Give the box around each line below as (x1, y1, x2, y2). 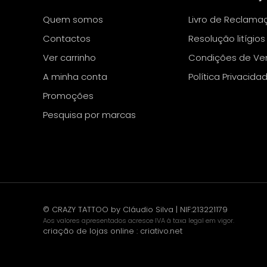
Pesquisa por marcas (43, 108, 136, 121)
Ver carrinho (43, 51, 96, 64)
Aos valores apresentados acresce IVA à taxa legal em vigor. (43, 216, 234, 225)
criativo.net (140, 225, 182, 237)
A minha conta (43, 70, 107, 83)
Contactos (43, 32, 91, 45)
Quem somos (43, 13, 103, 26)
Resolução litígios (188, 32, 266, 45)
